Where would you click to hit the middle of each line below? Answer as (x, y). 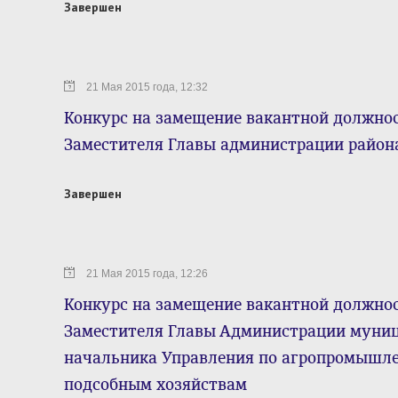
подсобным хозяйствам (155, 385)
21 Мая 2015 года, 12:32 (147, 87)
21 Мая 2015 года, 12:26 (147, 274)
